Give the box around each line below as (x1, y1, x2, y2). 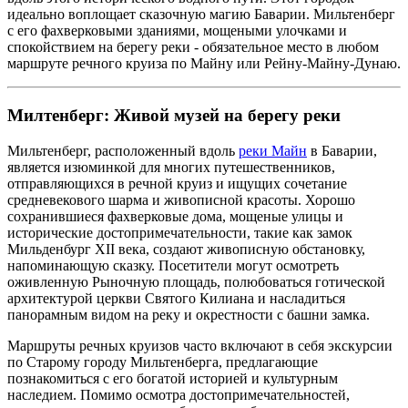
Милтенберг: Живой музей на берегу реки (7, 105, 341, 125)
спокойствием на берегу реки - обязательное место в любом (7, 39, 379, 56)
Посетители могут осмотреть (158, 257, 339, 273)
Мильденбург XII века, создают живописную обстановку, (7, 240, 365, 257)
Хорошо (305, 191, 355, 208)
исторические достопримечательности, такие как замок (7, 224, 352, 240)
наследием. (7, 386, 76, 403)
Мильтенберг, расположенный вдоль (7, 142, 239, 158)
